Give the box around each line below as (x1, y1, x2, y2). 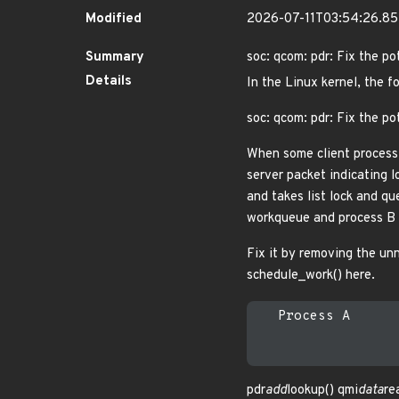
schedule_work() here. (247, 267, 375, 284)
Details (85, 73, 132, 90)
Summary (85, 49, 144, 66)
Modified (85, 11, 142, 28)
